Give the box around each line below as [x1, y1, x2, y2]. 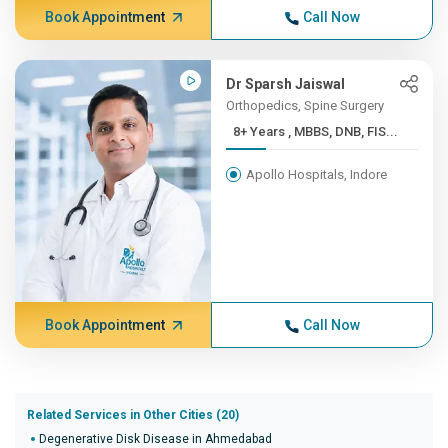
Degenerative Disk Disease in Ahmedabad [39, 432, 272, 446]
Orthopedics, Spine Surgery [226, 98, 385, 113]
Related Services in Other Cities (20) [27, 408, 239, 422]
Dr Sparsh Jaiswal [226, 76, 346, 92]
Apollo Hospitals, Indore [246, 167, 388, 182]
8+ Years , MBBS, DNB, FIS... [288, 124, 399, 139]
